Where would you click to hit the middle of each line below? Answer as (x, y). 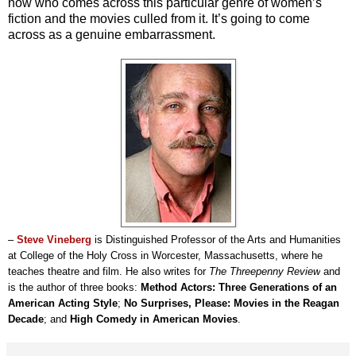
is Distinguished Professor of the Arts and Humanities (216, 239)
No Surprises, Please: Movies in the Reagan (232, 303)
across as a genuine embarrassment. (112, 34)
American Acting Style (63, 303)
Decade (26, 319)
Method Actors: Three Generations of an (239, 287)
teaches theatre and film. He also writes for (108, 271)
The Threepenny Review (265, 271)
